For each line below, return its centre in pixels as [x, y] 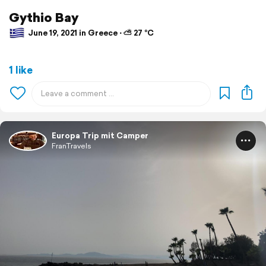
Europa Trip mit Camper [100, 135]
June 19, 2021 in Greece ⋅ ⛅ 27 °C [90, 33]
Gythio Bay [44, 17]
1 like [21, 69]
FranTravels [72, 145]
